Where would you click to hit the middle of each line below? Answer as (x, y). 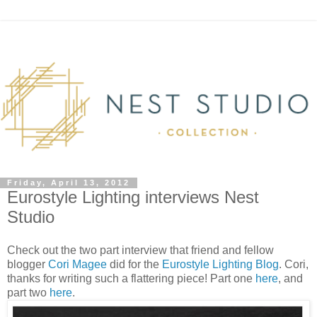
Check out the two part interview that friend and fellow (140, 250)
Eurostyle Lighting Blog (220, 265)
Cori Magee (77, 265)
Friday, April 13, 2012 (69, 183)
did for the (134, 265)
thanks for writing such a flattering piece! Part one (130, 279)
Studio (31, 217)
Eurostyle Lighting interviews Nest (133, 197)
